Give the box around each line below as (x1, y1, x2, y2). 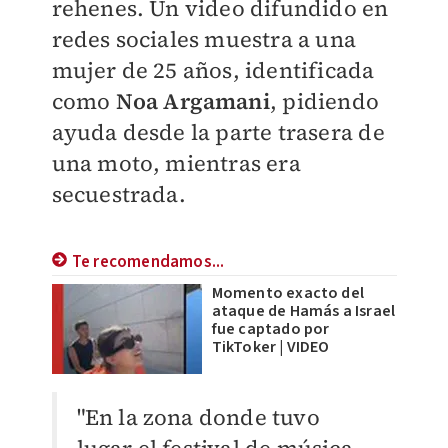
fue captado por (211, 317, 330, 340)
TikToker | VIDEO (211, 335, 330, 358)
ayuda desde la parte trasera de (51, 116, 385, 147)
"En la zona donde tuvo (76, 401, 320, 432)
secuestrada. (51, 178, 186, 209)
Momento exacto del (211, 281, 365, 304)
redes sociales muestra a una (51, 23, 357, 54)
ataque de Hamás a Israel (211, 299, 396, 322)
